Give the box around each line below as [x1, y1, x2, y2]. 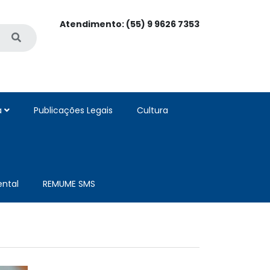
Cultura [137, 104, 168, 117]
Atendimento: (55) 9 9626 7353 [60, 18, 199, 30]
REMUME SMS [43, 178, 95, 190]
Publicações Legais [34, 104, 113, 117]
